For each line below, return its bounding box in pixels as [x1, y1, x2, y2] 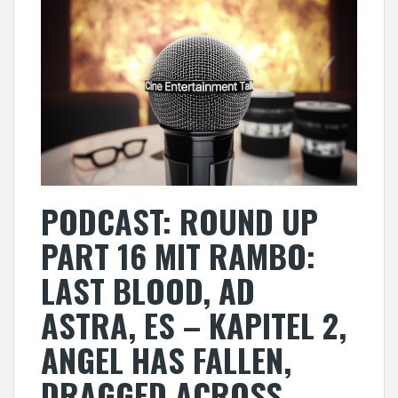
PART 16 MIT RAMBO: [41, 231, 315, 279]
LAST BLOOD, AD [41, 266, 255, 314]
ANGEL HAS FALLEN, [41, 335, 291, 383]
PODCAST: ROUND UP [41, 196, 318, 244]
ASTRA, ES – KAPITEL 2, [41, 300, 346, 348]
